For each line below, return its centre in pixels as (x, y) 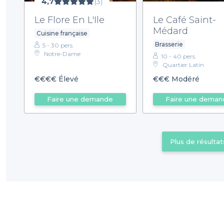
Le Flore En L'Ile (69, 20)
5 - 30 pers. (58, 45)
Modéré (184, 79)
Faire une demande (80, 99)
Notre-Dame (62, 53)
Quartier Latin (183, 64)
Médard (170, 31)
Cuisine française (62, 33)
